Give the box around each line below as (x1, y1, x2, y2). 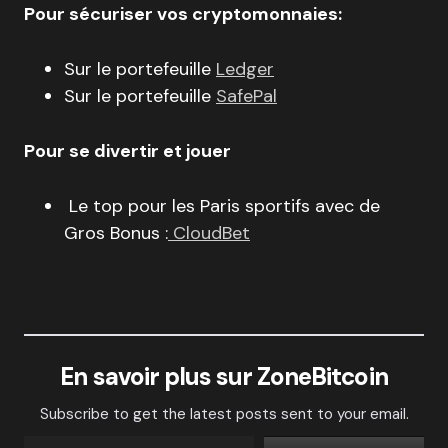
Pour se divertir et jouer (24, 139, 235, 163)
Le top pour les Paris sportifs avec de (64, 194, 380, 218)
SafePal (216, 84, 277, 108)
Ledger (216, 57, 274, 81)
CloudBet (168, 221, 250, 245)
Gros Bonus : (64, 221, 168, 245)
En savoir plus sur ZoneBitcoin (60, 361, 388, 392)
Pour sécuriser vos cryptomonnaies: (24, 2, 342, 26)
